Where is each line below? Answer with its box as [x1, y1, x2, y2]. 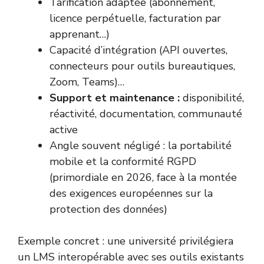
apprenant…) [49, 27, 110, 42]
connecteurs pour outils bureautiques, [49, 59, 235, 74]
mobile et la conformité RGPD [49, 154, 196, 169]
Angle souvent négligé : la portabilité [49, 138, 232, 153]
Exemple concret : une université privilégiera [18, 234, 233, 249]
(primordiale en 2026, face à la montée [49, 170, 237, 185]
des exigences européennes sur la [49, 186, 213, 201]
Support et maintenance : [49, 91, 180, 105]
